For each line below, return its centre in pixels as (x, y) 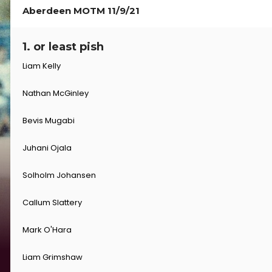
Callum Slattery (52, 203)
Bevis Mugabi (49, 121)
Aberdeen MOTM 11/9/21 (83, 11)
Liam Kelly (42, 66)
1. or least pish (63, 47)
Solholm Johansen (59, 175)
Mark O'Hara (47, 230)
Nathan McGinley (56, 93)
